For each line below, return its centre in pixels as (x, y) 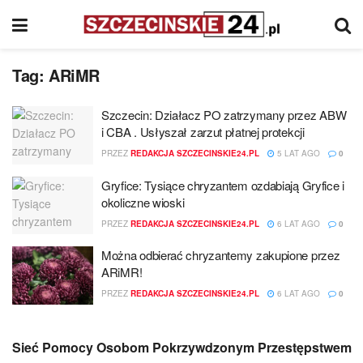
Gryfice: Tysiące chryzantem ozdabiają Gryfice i (223, 185)
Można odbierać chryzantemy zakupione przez (221, 255)
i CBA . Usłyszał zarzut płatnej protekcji (203, 132)
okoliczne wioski (143, 202)
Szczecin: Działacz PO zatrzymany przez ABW (224, 115)
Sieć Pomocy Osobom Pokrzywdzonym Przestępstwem (182, 347)
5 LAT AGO (297, 153)
